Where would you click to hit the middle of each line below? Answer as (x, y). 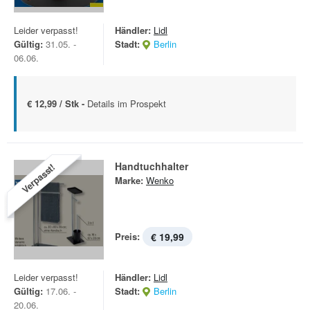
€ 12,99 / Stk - (57, 103)
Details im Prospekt (127, 103)
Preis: (127, 236)
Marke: (129, 180)
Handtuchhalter (152, 166)
